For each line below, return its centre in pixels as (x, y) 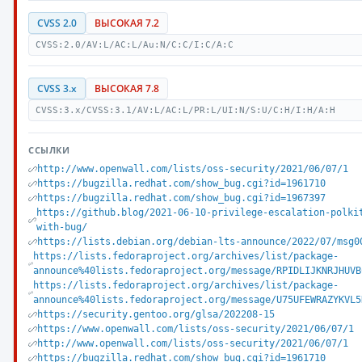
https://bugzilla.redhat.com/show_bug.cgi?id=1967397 (181, 198)
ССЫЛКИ (49, 150)
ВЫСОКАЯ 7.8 (127, 88)
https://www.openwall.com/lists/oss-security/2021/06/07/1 (196, 329)
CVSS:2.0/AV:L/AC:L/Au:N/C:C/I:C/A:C (135, 45)
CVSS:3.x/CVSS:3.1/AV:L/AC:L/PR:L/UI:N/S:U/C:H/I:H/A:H (185, 110)
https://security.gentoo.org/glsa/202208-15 (156, 314)
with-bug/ (62, 227)
